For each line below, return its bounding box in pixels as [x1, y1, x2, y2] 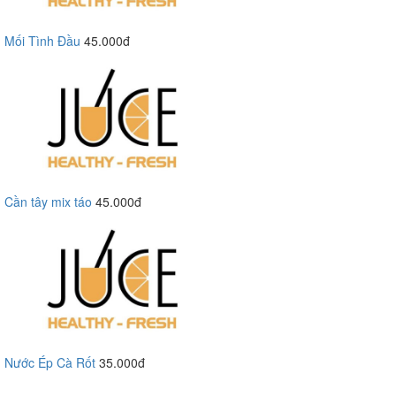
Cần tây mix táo [4, 193, 92, 210]
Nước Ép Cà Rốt [4, 354, 95, 371]
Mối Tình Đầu [4, 32, 80, 49]
